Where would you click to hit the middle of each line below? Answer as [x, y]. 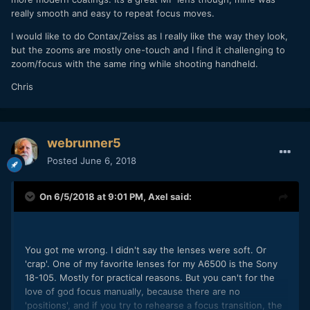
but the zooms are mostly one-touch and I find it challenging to [148, 50]
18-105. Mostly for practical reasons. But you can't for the [150, 277]
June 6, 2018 [108, 160]
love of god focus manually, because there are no [133, 291]
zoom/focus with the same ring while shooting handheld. [135, 64]
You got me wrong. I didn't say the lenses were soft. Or [146, 249]
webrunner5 [84, 143]
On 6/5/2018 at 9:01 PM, [94, 196]
